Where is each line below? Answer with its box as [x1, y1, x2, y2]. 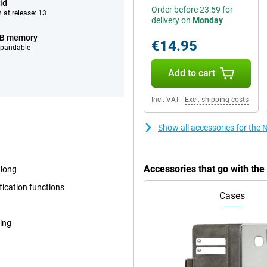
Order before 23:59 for [151, 5, 233, 14]
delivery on [151, 15, 193, 25]
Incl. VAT [151, 95, 179, 104]
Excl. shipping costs [185, 95, 249, 104]
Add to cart [167, 67, 215, 79]
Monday [193, 15, 223, 25]
